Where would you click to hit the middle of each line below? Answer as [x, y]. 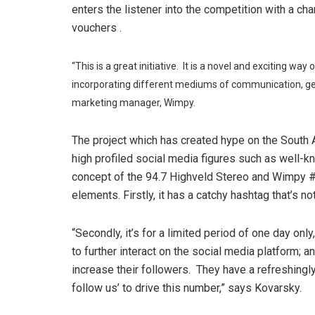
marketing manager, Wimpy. [134, 102]
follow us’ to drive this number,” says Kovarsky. [187, 288]
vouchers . [97, 27]
